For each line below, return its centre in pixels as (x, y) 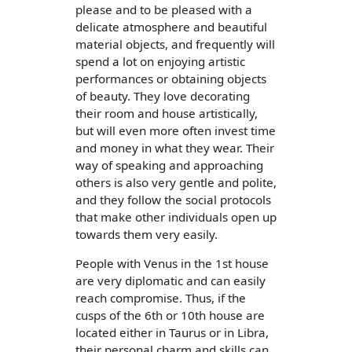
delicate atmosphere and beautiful (171, 26)
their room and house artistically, (167, 113)
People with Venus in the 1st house (172, 264)
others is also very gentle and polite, (176, 182)
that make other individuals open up (176, 216)
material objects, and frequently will (175, 44)
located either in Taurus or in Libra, (172, 333)
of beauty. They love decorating (163, 95)
